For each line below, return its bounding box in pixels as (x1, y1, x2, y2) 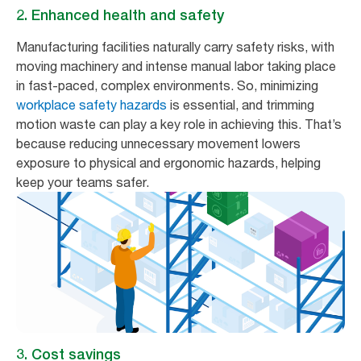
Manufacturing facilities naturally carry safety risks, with (16, 39, 334, 56)
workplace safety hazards (16, 97, 167, 114)
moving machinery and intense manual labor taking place (16, 58, 336, 75)
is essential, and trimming (167, 97, 314, 114)
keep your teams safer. (16, 174, 149, 191)
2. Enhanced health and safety (16, 6, 224, 24)
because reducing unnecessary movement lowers (16, 135, 301, 152)
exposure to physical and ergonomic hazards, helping (16, 155, 321, 172)
